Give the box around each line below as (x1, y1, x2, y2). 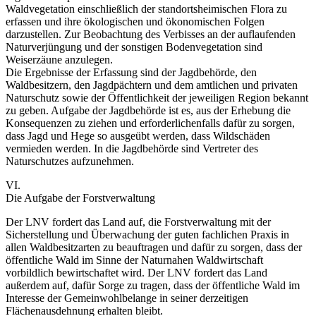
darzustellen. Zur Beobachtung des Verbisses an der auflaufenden (6, 28, 296, 40)
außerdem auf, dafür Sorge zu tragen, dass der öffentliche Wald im (6, 279, 300, 291)
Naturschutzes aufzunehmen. (6, 154, 134, 167)
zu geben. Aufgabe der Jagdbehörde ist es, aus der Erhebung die (6, 104, 291, 116)
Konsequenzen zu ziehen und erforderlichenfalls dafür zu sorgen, (6, 116, 295, 129)
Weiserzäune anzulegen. (6, 53, 113, 66)
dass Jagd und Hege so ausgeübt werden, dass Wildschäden (6, 129, 270, 142)
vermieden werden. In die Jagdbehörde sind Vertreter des (6, 142, 258, 154)
